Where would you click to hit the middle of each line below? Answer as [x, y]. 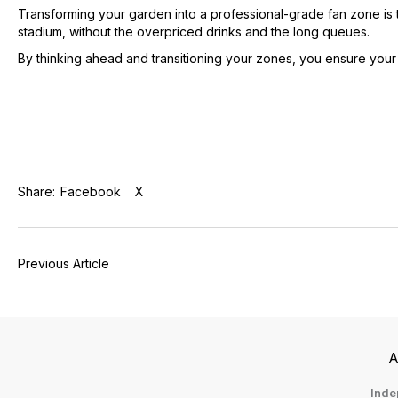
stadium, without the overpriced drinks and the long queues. [194, 31]
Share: [38, 191]
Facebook [91, 191]
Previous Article [64, 263]
